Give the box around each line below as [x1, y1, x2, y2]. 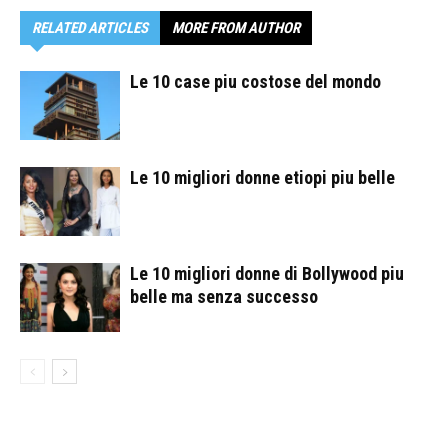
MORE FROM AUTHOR [172, 19, 300, 37]
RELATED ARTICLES [32, 19, 148, 37]
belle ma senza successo [130, 286, 318, 307]
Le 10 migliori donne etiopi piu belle [130, 167, 395, 188]
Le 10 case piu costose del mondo [130, 71, 381, 92]
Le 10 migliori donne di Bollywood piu [130, 263, 404, 284]
